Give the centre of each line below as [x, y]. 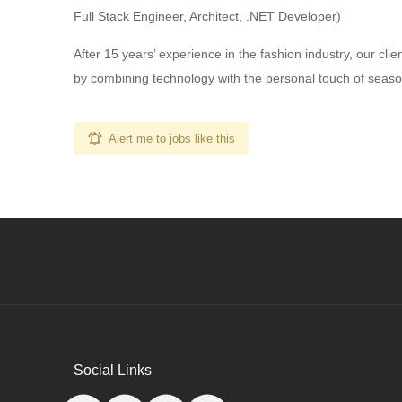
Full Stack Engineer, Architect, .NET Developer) [207, 16]
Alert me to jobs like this [172, 139]
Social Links [113, 370]
